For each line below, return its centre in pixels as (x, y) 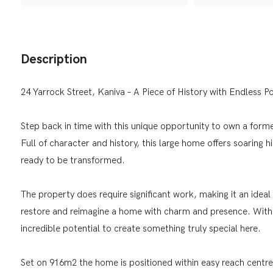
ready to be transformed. (73, 160)
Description (54, 59)
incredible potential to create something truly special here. (141, 228)
